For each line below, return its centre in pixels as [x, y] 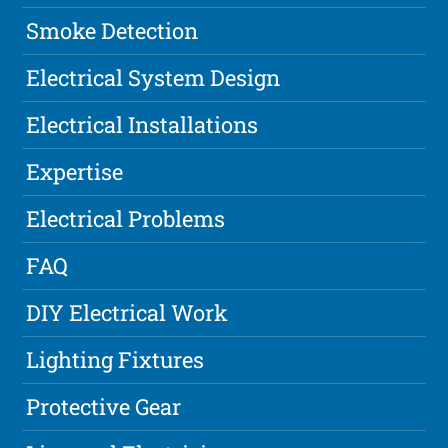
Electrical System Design [153, 78]
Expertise [75, 172]
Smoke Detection [112, 31]
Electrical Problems [126, 219]
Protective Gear [104, 407]
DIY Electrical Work [127, 313]
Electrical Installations [142, 125]
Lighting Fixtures [115, 360]
